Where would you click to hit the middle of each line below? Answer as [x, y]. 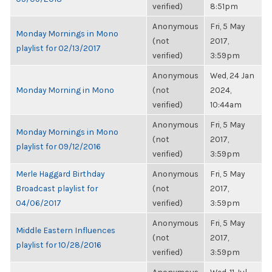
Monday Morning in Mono [65, 90]
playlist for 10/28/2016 [59, 245]
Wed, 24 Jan [232, 75]
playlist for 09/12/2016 [58, 146]
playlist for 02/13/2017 [58, 48]
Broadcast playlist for [57, 188]
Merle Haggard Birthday [60, 174]
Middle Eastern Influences [66, 230]
